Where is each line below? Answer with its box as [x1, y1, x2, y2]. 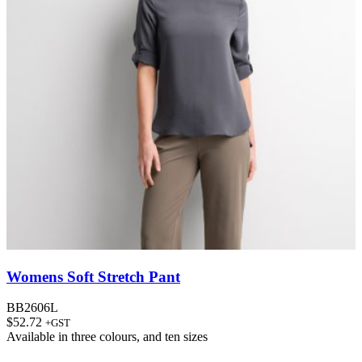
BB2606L [6, 301, 58, 315]
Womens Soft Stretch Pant [6, 267, 180, 285]
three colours [71, 330, 137, 344]
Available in [6, 330, 71, 344]
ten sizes [165, 330, 208, 344]
